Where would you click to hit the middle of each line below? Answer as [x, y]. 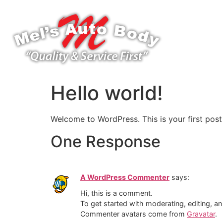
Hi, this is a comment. [116, 193]
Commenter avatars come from [134, 214]
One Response [106, 141]
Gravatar [201, 214]
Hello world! [107, 93]
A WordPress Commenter [125, 177]
